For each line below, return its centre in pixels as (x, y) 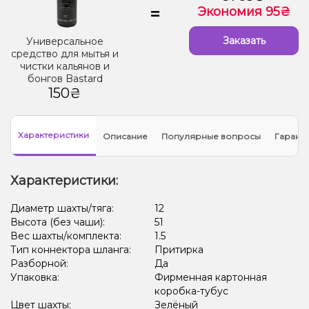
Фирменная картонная (211, 278)
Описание (125, 136)
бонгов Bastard (65, 79)
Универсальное (65, 42)
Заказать (244, 40)
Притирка (179, 250)
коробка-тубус (191, 291)
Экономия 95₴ (244, 11)
